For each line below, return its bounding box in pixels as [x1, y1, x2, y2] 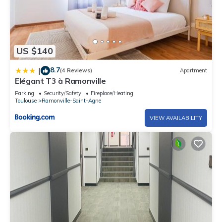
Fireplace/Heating [91, 89, 133, 97]
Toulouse [15, 97, 37, 104]
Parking [15, 89, 34, 97]
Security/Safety [44, 89, 81, 97]
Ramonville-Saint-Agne [42, 97, 101, 104]
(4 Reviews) [60, 67, 92, 74]
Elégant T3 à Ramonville [15, 75, 106, 86]
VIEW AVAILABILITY [150, 114, 202, 121]
